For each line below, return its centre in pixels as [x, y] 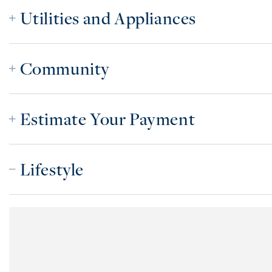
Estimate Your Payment [107, 118]
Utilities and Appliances [108, 18]
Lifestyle [52, 169]
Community [65, 68]
